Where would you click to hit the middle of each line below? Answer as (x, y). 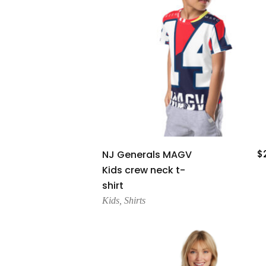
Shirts (135, 201)
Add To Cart (195, 152)
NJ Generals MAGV (147, 155)
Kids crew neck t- (144, 170)
